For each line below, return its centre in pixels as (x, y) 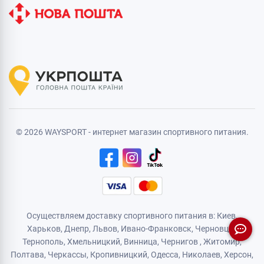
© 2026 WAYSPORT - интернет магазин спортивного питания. (132, 132)
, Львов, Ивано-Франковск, (142, 229)
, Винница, (141, 242)
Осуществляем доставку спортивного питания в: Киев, (132, 216)
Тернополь (43, 242)
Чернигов (179, 242)
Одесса (165, 255)
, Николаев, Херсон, (216, 255)
